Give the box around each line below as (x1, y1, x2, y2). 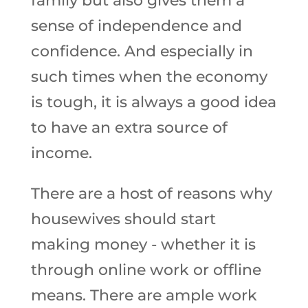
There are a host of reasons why (30, 184, 272, 203)
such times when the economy (30, 67, 267, 86)
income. (30, 144, 96, 162)
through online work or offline (30, 261, 261, 279)
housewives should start (30, 210, 216, 228)
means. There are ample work (30, 286, 257, 305)
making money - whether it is (30, 235, 256, 254)
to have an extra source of (30, 118, 228, 137)
